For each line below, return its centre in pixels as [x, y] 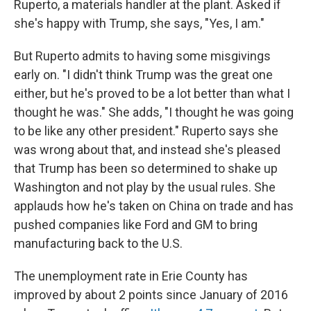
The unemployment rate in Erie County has [131, 276]
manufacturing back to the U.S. [98, 244]
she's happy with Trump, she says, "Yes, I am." [139, 24]
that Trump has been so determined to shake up [146, 169]
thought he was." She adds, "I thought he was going [154, 112]
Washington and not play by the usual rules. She [145, 187]
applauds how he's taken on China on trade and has [154, 206]
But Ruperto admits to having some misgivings [142, 56]
